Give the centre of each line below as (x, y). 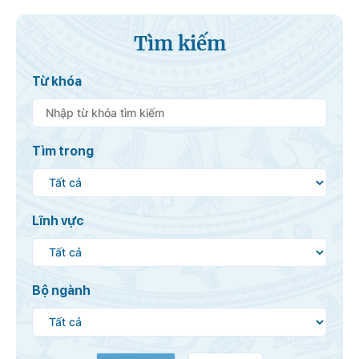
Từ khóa (57, 81)
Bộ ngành (61, 290)
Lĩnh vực (58, 220)
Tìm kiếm (179, 43)
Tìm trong (63, 151)
